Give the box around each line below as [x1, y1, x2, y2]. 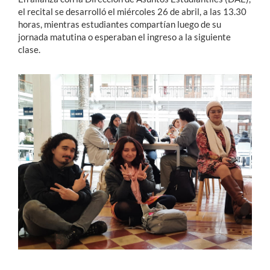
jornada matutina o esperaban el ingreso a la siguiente [18, 31, 231, 42]
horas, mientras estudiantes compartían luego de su [18, 18, 221, 30]
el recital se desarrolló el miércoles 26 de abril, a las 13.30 [18, 5, 246, 17]
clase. [18, 43, 40, 55]
